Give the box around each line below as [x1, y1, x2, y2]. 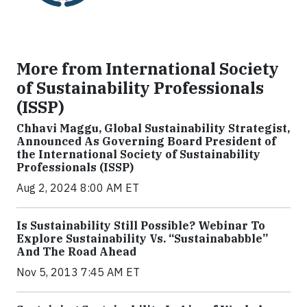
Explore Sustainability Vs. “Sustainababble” [16, 232, 268, 246]
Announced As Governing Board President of [16, 134, 276, 149]
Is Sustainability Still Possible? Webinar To [16, 219, 265, 233]
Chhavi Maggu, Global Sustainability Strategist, [16, 121, 290, 136]
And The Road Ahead [16, 245, 136, 259]
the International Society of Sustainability [16, 147, 260, 162]
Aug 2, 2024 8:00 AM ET [16, 181, 139, 195]
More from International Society [16, 58, 279, 79]
